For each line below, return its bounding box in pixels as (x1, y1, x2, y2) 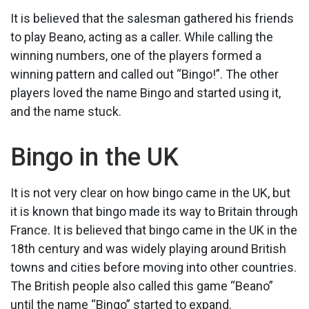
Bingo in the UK (10, 142, 179, 172)
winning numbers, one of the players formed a (10, 48, 261, 63)
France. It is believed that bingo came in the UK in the (10, 222, 297, 237)
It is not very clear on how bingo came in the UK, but (10, 185, 290, 200)
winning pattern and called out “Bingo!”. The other (10, 66, 279, 81)
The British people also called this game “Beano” (10, 278, 273, 293)
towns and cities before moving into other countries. (10, 259, 297, 275)
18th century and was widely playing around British (10, 241, 286, 256)
